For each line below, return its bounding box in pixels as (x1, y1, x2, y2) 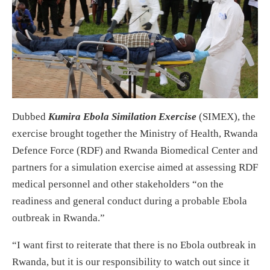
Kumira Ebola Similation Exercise (48, 110, 196, 122)
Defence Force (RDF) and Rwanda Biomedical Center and (12, 144, 258, 156)
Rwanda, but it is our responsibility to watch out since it (12, 256, 250, 268)
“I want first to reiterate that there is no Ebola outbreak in (12, 239, 256, 251)
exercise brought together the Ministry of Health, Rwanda (12, 127, 258, 139)
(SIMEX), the (196, 110, 256, 122)
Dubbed (12, 110, 48, 122)
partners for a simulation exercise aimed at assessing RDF (12, 161, 258, 173)
